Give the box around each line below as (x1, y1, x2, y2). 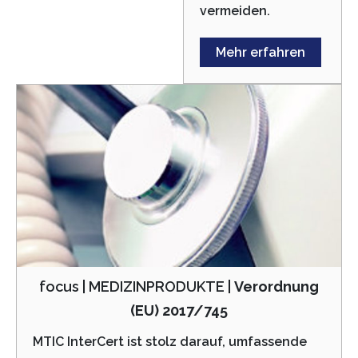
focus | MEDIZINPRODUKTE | (39, 278, 234, 296)
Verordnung (234, 278, 319, 296)
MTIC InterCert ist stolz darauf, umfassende (33, 334, 307, 350)
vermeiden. (200, 3, 270, 18)
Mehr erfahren (216, 45, 305, 60)
